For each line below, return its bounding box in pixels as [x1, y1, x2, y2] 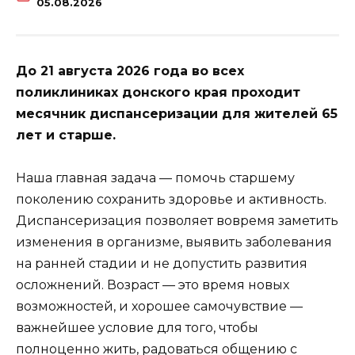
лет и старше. [16, 128, 116, 143]
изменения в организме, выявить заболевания [16, 235, 332, 250]
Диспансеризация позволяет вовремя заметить [16, 213, 338, 229]
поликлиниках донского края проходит [16, 85, 300, 101]
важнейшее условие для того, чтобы [16, 320, 258, 336]
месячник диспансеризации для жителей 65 [16, 106, 338, 122]
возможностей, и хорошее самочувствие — [16, 299, 303, 315]
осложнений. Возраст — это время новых [16, 277, 289, 293]
